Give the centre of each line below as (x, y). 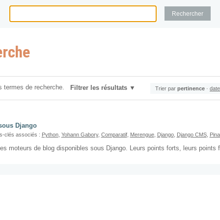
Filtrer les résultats (99, 88)
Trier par (165, 88)
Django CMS (192, 134)
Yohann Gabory (80, 134)
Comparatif (114, 134)
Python (50, 134)
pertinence (191, 88)
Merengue (142, 134)
